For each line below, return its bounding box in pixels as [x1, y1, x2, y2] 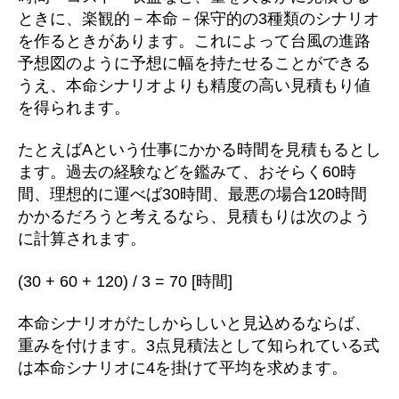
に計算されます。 [18, 230, 146, 248]
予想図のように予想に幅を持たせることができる [18, 53, 370, 72]
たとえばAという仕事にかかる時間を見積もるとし [18, 141, 381, 159]
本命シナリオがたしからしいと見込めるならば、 [18, 314, 370, 332]
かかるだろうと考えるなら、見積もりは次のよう [18, 208, 370, 225]
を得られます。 [18, 98, 130, 117]
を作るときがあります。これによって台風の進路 [18, 31, 370, 50]
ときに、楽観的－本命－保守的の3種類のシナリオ [18, 9, 379, 28]
